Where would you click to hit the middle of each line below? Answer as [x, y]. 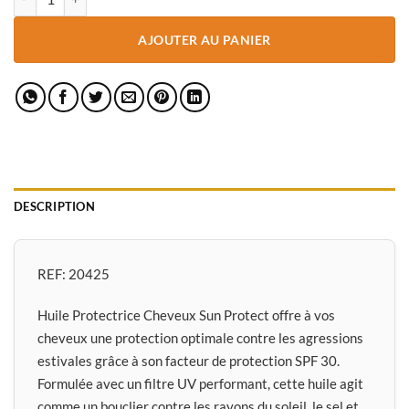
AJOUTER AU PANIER [204, 40]
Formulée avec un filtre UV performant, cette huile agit [200, 383]
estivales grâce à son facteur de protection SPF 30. [189, 360]
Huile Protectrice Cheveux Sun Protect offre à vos [186, 315]
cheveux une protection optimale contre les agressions [200, 337]
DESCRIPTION [54, 207]
